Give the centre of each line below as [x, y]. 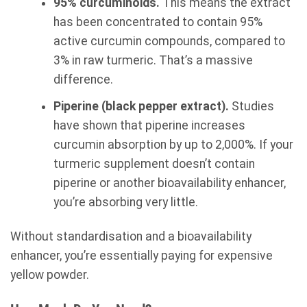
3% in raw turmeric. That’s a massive [153, 61]
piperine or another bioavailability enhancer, [169, 183]
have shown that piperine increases [149, 125]
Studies [251, 106]
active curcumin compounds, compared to [169, 41]
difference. [83, 80]
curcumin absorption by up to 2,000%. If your [173, 144]
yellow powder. [50, 275]
